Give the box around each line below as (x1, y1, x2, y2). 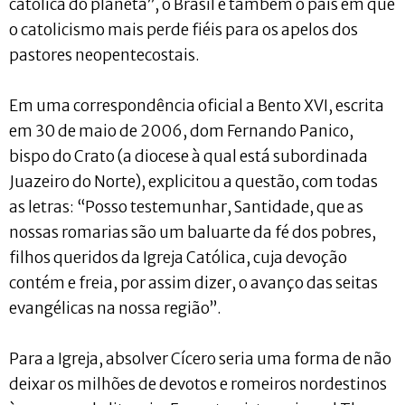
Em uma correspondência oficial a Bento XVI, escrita (9, 95, 384, 116)
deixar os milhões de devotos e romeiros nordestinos (9, 373, 387, 394)
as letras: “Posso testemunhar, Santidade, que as (9, 196, 363, 217)
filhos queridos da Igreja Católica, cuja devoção (9, 247, 347, 268)
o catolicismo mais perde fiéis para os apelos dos (9, 19, 358, 40)
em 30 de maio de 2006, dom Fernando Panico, (9, 120, 353, 141)
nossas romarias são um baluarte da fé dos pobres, (9, 221, 376, 242)
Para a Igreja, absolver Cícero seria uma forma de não (9, 348, 391, 369)
